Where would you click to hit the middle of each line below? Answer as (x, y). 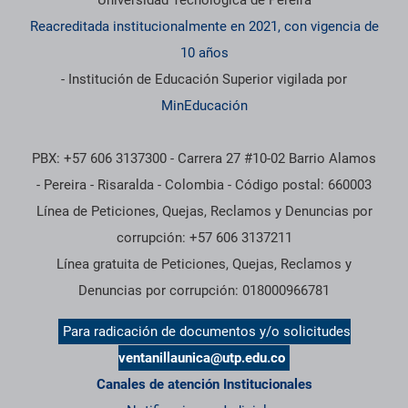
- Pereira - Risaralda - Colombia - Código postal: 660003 (204, 184)
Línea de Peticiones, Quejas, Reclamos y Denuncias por (204, 211)
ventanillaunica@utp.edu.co (202, 357)
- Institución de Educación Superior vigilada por (204, 79)
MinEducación (204, 105)
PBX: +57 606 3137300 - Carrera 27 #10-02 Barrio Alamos (204, 158)
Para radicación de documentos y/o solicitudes (206, 331)
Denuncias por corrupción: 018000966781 (204, 290)
